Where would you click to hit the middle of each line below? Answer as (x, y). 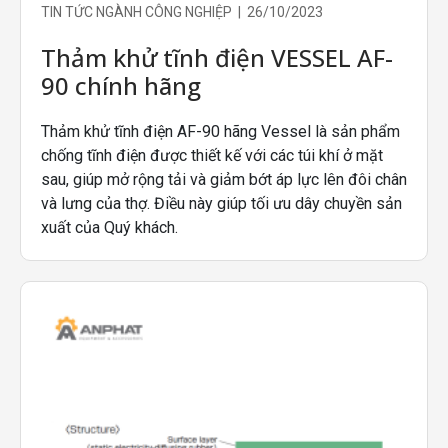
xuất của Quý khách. (109, 227)
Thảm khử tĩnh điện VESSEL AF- (217, 57)
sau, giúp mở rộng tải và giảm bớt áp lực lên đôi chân (224, 179)
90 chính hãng (121, 85)
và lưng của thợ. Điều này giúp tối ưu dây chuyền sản (221, 203)
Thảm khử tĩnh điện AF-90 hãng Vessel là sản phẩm (220, 131)
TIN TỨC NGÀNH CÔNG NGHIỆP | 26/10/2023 (182, 12)
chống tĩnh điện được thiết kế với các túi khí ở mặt (212, 155)
